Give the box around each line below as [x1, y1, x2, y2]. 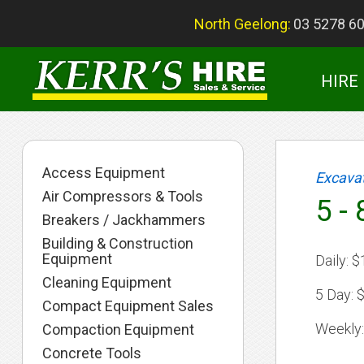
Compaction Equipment [42, 321, 195, 338]
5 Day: [314, 286, 353, 303]
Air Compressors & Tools [42, 188, 204, 205]
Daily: [314, 252, 349, 269]
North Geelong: [193, 15, 291, 32]
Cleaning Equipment [42, 274, 172, 291]
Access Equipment [42, 164, 166, 181]
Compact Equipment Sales [42, 297, 214, 314]
